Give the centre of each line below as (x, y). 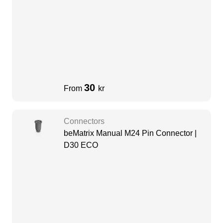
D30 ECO (81, 145)
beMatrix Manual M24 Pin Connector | (130, 133)
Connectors (84, 121)
